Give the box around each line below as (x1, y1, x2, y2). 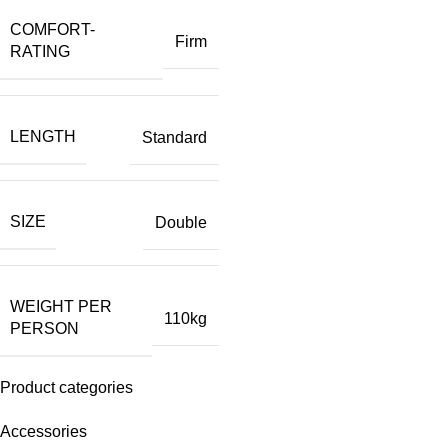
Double (155, 213, 207, 231)
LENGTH (10, 128, 76, 146)
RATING (10, 43, 70, 61)
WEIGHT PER (10, 298, 112, 316)
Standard (142, 128, 207, 146)
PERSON (10, 320, 79, 338)
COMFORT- (10, 21, 95, 39)
